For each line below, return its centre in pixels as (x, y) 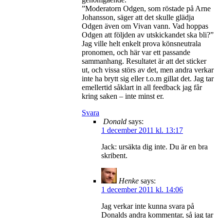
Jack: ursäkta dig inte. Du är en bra (154, 146)
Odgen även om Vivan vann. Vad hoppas (145, 26)
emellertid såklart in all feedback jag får (142, 87)
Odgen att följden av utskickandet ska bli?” (148, 35)
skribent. (114, 155)
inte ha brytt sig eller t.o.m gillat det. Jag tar (148, 78)
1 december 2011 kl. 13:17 (142, 130)
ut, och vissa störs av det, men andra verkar (148, 70)
